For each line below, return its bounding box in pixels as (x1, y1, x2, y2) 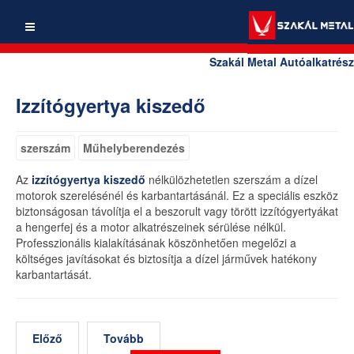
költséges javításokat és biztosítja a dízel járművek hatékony (16, 250, 317, 266)
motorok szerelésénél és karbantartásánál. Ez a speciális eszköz (16, 187, 338, 203)
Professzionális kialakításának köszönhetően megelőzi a (16, 235, 296, 250)
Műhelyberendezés (83, 140, 185, 156)
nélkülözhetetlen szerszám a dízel (145, 171, 318, 187)
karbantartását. (16, 266, 92, 282)
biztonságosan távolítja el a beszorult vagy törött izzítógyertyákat (16, 203, 338, 219)
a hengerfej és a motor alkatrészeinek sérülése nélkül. (16, 219, 286, 235)
